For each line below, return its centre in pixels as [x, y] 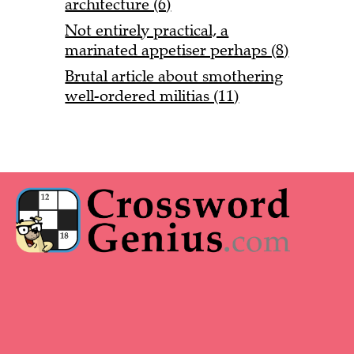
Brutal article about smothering [174, 76]
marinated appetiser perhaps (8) [177, 50]
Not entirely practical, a [147, 30]
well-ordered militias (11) [152, 96]
